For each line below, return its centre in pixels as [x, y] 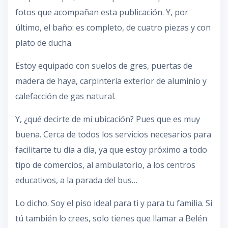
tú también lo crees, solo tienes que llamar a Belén [111, 218]
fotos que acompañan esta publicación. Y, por [102, 12]
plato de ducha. [44, 42]
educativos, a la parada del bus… [76, 180]
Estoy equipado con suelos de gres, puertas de [104, 65]
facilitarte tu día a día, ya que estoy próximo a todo [111, 149]
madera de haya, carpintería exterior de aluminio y [111, 81]
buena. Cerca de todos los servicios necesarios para [113, 134]
